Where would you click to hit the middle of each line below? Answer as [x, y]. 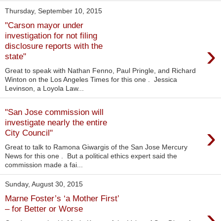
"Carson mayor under [44, 25]
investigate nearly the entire [56, 123]
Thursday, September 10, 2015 [54, 11]
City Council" [29, 133]
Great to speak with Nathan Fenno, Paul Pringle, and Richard [100, 70]
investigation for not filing [51, 35]
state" [16, 56]
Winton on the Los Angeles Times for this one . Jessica [91, 79]
